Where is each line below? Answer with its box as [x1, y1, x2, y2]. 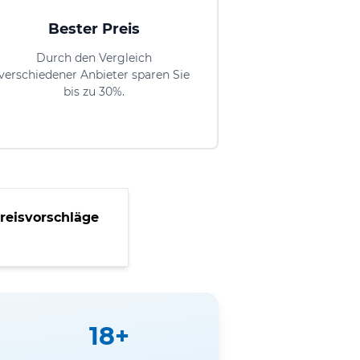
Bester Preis [48, 19, 141, 38]
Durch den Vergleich [36, 50, 153, 65]
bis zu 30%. [63, 84, 125, 99]
